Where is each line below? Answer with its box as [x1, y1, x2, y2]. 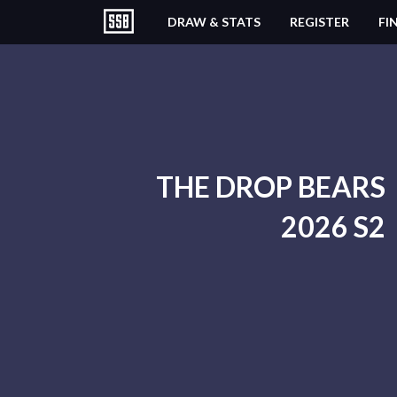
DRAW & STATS [167, 14, 261, 29]
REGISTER [290, 14, 349, 29]
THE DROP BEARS [155, 169, 385, 204]
